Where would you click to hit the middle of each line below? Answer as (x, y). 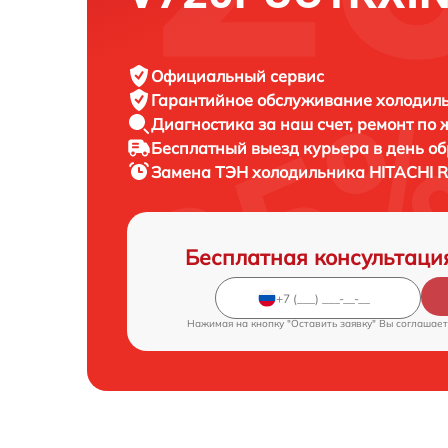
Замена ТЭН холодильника (260, 172)
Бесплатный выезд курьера (262, 148)
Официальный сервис (237, 76)
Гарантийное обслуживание (263, 100)
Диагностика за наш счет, (254, 124)
